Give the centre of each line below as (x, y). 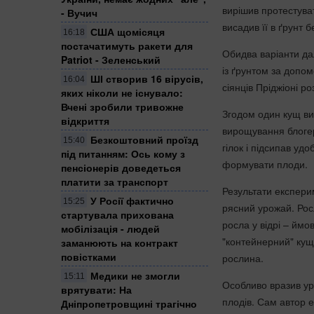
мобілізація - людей (110, 228)
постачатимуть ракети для (127, 45)
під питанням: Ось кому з (123, 153)
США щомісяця (128, 31)
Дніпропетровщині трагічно (129, 303)
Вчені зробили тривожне (122, 106)
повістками (89, 256)
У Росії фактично (132, 200)
